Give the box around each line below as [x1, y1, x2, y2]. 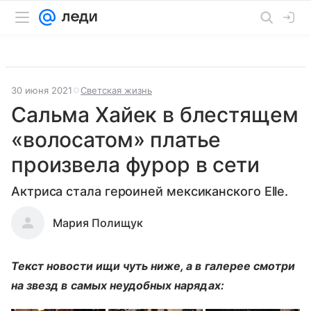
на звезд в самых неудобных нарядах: [11, 278, 224, 292]
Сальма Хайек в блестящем [11, 102, 299, 127]
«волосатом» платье [11, 127, 221, 152]
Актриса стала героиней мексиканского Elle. [11, 184, 289, 199]
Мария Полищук [53, 216, 143, 230]
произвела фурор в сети [11, 152, 260, 177]
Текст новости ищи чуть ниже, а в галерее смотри [11, 259, 296, 273]
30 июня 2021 [11, 85, 72, 96]
